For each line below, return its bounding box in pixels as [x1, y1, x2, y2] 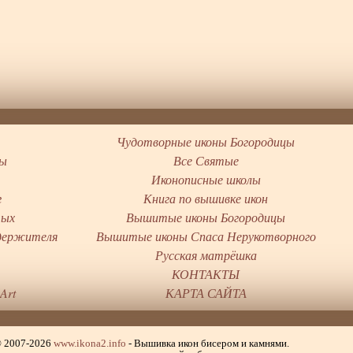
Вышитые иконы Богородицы [126, 209, 286, 226]
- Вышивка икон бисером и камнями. [126, 337, 290, 349]
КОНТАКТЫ [172, 266, 240, 283]
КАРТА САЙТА [165, 284, 247, 302]
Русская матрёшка [154, 247, 257, 264]
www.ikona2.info [54, 337, 127, 349]
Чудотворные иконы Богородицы [117, 133, 295, 150]
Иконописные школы [150, 171, 261, 188]
